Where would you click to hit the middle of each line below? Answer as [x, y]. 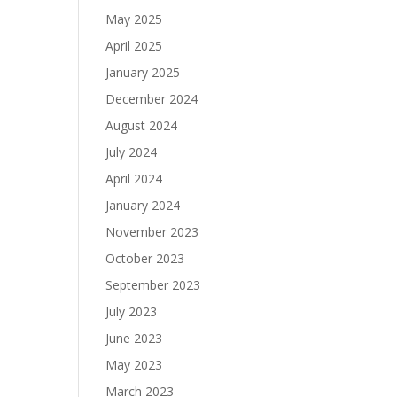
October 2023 [145, 258]
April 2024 [134, 179]
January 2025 [143, 72]
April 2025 [134, 46]
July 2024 [132, 152]
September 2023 [153, 285]
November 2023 [152, 232]
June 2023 [134, 338]
